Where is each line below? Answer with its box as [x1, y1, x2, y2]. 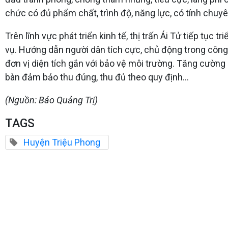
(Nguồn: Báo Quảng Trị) [5, 94, 98, 105]
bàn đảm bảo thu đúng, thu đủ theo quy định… [5, 71, 189, 82]
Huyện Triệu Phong [23, 136, 100, 148]
